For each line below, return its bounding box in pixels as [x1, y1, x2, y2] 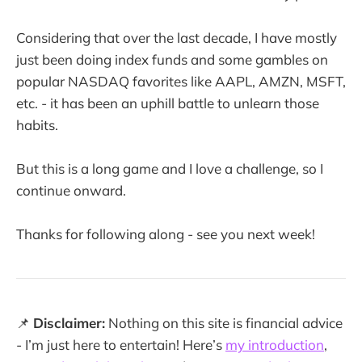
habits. [16, 116, 58, 133]
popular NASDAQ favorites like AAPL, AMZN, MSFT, [16, 72, 346, 90]
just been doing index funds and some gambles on [16, 50, 328, 68]
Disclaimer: [33, 314, 105, 331]
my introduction [225, 335, 324, 353]
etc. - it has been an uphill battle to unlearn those [16, 94, 319, 112]
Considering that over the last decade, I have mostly [16, 28, 337, 46]
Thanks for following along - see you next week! [16, 225, 315, 242]
